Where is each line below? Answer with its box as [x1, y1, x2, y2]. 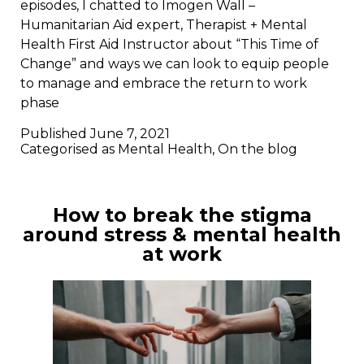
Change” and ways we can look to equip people [20, 56, 329, 72]
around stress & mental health [23, 223, 341, 247]
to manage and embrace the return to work [20, 76, 307, 92]
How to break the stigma [52, 203, 312, 227]
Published [20, 126, 90, 142]
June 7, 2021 [90, 126, 170, 142]
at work [142, 242, 222, 266]
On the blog [218, 141, 297, 158]
